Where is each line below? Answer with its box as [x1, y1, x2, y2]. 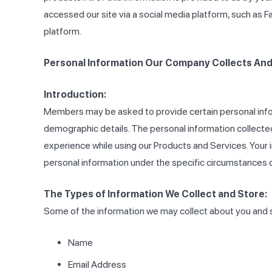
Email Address [68, 259, 126, 271]
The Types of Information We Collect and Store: [44, 188, 267, 200]
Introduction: [44, 89, 106, 101]
